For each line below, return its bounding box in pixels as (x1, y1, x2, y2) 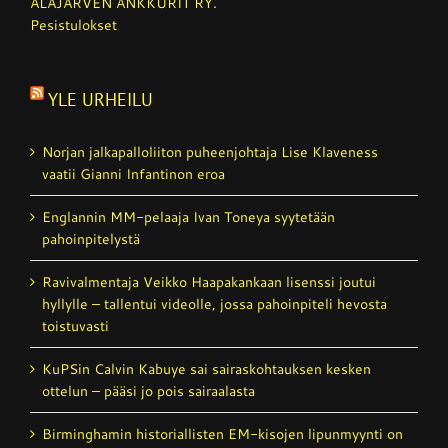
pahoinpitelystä (42, 228, 140, 249)
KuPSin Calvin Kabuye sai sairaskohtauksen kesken (42, 358, 371, 379)
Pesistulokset (30, 14, 117, 35)
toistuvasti (42, 315, 109, 336)
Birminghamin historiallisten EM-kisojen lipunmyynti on (42, 423, 403, 444)
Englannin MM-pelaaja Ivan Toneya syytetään (42, 206, 335, 227)
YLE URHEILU (48, 87, 153, 111)
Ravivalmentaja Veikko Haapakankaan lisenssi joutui (42, 271, 376, 292)
